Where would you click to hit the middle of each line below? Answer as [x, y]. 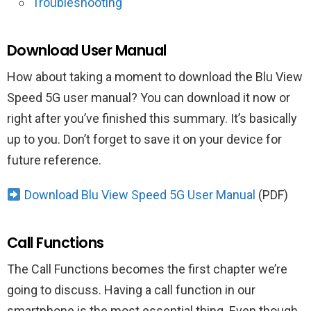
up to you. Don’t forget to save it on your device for [144, 139]
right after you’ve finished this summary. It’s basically [152, 118]
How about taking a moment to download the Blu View [155, 77]
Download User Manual [87, 50]
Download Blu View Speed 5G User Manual [140, 195]
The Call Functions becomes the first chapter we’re [147, 269]
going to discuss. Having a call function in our [131, 290]
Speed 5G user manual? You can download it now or [149, 98]
